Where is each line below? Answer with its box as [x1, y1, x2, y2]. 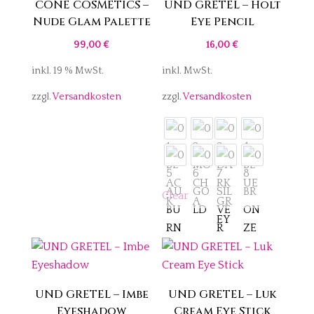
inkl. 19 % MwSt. [31, 65, 104, 77]
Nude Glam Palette [32, 14, 151, 30]
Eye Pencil [190, 14, 254, 30]
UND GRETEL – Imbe [34, 286, 149, 302]
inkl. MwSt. [162, 65, 213, 77]
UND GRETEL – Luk [168, 286, 277, 302]
